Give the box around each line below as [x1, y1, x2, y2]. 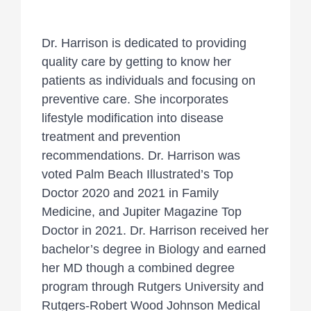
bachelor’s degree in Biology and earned [42, 242, 266, 257]
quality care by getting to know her [42, 55, 231, 69]
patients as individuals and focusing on [42, 74, 255, 88]
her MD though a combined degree [42, 261, 235, 276]
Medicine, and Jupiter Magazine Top [42, 205, 242, 219]
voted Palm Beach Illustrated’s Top [42, 167, 233, 182]
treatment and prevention [42, 130, 180, 144]
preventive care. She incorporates [42, 92, 228, 107]
